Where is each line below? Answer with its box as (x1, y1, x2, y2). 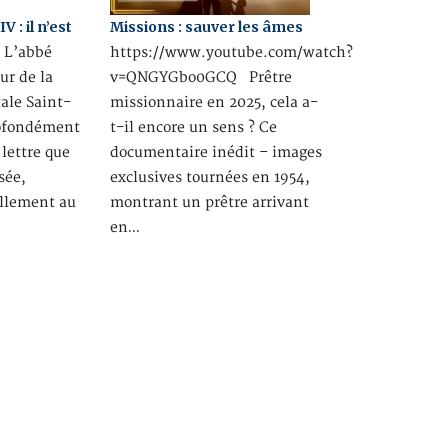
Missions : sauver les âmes (109, 17, 303, 36)
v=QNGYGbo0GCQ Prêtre (109, 68, 292, 86)
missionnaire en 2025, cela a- (109, 93, 318, 111)
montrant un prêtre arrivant (109, 193, 309, 211)
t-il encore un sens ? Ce (109, 118, 277, 136)
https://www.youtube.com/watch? (109, 43, 353, 61)
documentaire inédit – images (109, 143, 322, 161)
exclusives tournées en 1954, (109, 168, 310, 186)
